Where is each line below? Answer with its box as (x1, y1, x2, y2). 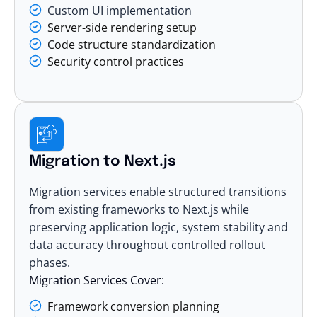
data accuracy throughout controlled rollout (29, 236, 265, 253)
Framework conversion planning (47, 298, 219, 314)
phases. (29, 254, 70, 270)
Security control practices (47, 53, 184, 69)
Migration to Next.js (29, 154, 176, 169)
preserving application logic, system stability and (29, 219, 288, 235)
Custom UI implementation (47, 2, 192, 18)
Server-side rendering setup (47, 19, 197, 35)
